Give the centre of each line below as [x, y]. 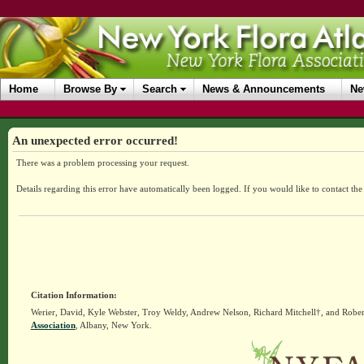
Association [53, 325]
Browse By [90, 89]
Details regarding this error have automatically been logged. [130, 188]
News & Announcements [264, 89]
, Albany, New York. [113, 325]
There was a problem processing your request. [102, 162]
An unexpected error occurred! [95, 140]
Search [160, 89]
